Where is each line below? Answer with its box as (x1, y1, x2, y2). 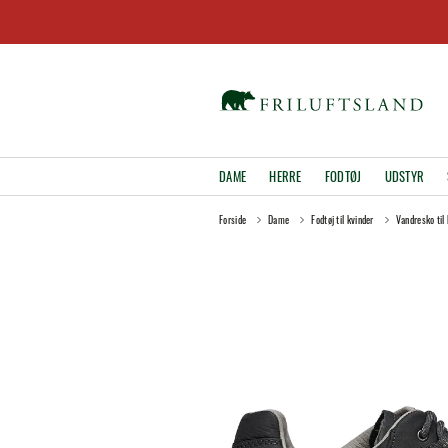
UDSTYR (384, 166, 425, 186)
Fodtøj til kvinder (311, 211, 374, 227)
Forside (219, 211, 247, 227)
